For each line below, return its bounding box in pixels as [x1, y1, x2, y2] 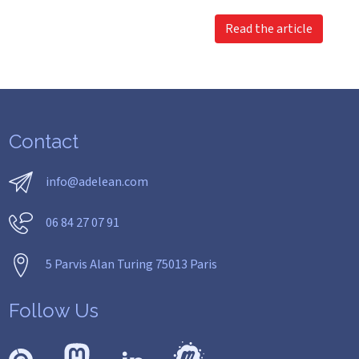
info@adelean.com [45, 173, 148, 191]
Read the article [224, 20, 313, 38]
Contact [8, 130, 79, 153]
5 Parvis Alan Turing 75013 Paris [45, 256, 217, 274]
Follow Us [8, 298, 99, 322]
